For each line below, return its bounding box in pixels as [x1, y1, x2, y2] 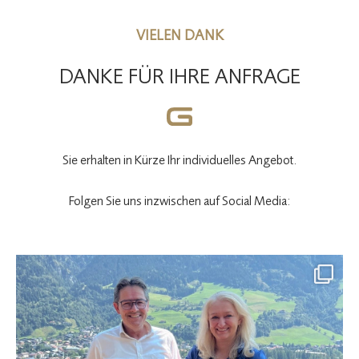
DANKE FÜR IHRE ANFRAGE [58, 62, 301, 90]
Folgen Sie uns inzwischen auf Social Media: [68, 191, 291, 209]
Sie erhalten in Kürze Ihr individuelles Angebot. [62, 150, 297, 168]
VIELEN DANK [135, 25, 224, 45]
